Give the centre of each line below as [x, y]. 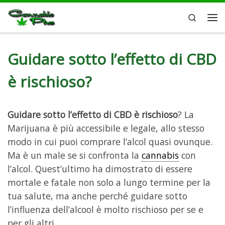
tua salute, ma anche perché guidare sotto [97, 196]
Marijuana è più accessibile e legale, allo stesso [106, 128]
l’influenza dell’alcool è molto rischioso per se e [105, 209]
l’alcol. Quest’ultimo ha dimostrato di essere [100, 168]
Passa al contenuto [45, 15]
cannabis [160, 155]
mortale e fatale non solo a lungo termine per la [109, 182]
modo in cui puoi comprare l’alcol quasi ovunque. [110, 141]
